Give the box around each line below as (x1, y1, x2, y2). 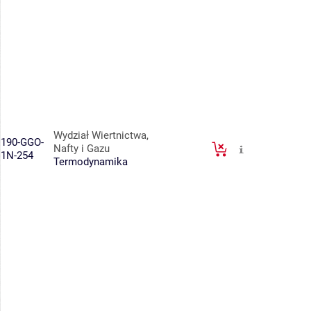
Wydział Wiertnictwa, (53, 129, 149, 142)
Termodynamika (53, 155, 128, 169)
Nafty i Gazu (53, 142, 110, 155)
